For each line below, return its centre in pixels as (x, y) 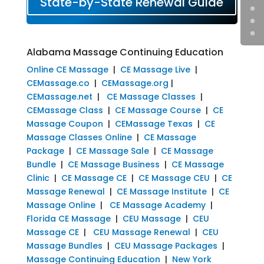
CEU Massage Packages (166, 245)
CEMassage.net (59, 96)
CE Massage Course (158, 110)
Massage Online (61, 205)
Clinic (38, 178)
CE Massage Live (155, 69)
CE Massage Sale (112, 151)
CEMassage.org (135, 83)
